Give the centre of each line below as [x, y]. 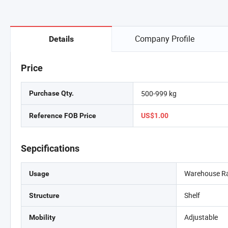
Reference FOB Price [63, 116]
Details [61, 39]
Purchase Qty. [51, 93]
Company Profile [164, 39]
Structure [44, 195]
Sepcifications [50, 148]
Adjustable [201, 217]
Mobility [42, 217]
